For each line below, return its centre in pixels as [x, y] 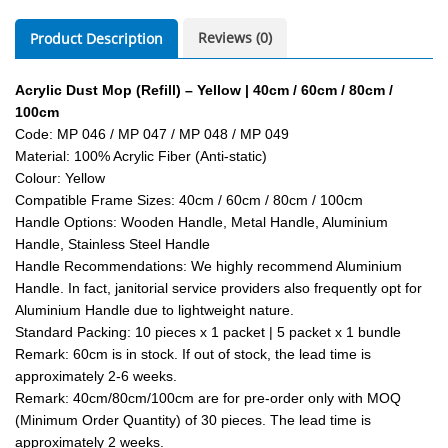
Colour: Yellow [60, 178]
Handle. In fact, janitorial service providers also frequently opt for [218, 288]
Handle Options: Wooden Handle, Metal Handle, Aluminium [201, 222]
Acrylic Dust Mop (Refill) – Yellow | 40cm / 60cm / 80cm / [204, 90]
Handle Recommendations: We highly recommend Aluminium [208, 266]
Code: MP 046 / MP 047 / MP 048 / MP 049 [152, 134]
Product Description [96, 39]
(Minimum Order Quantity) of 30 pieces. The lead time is [193, 420]
